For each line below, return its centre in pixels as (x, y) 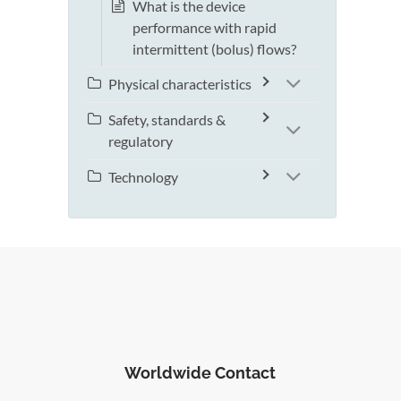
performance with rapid (205, 28)
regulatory (141, 141)
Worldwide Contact (200, 373)
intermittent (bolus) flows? (214, 49)
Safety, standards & (167, 120)
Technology (143, 177)
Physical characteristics (180, 84)
